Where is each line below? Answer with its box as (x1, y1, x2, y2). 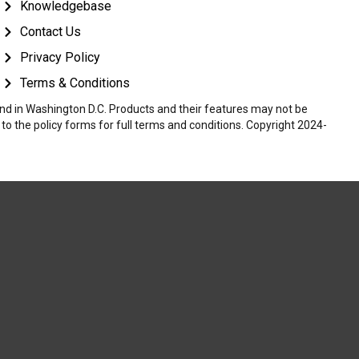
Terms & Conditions (20, 75, 131, 91)
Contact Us (20, 23, 82, 39)
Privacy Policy (20, 49, 101, 65)
